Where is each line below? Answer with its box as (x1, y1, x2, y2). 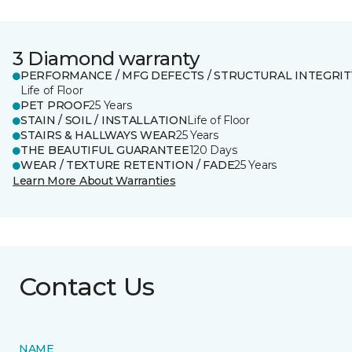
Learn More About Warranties (13, 174, 176, 188)
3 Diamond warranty (13, 47, 200, 70)
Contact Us (19, 271, 155, 302)
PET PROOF (20, 98, 90, 112)
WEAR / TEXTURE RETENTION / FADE (20, 158, 235, 172)
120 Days (189, 143, 237, 157)
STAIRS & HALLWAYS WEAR (20, 128, 176, 142)
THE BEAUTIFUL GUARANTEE (20, 143, 189, 157)
